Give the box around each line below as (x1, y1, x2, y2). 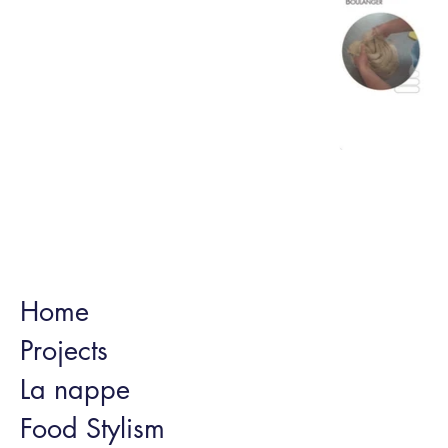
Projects (20, 333, 108, 368)
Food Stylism (20, 411, 165, 446)
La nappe (20, 372, 130, 407)
